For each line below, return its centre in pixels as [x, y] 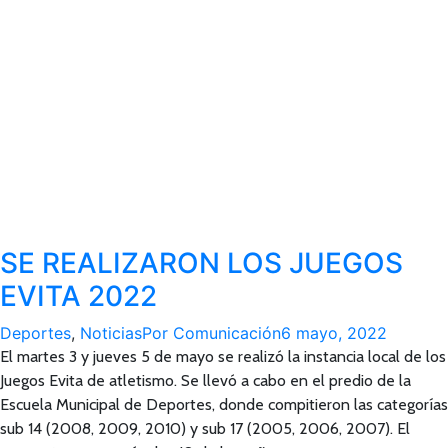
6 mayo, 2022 [334, 333]
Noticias [111, 333]
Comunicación [227, 333]
